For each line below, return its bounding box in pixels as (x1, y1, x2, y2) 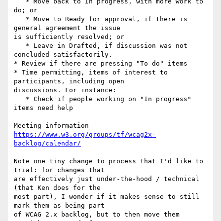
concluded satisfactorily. (14, 51, 112, 59)
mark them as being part (14, 202, 109, 210)
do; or (14, 6, 37, 14)
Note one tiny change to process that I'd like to (14, 157, 203, 165)
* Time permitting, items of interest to (14, 69, 168, 76)
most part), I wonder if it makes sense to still (14, 193, 199, 201)
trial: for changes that (14, 166, 109, 174)
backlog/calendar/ (14, 140, 81, 147)
